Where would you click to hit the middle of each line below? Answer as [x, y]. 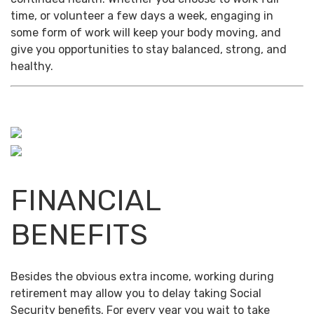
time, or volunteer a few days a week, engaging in [142, 16]
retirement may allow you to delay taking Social [136, 293]
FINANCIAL [86, 200]
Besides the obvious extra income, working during [142, 276]
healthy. [32, 67]
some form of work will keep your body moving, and [146, 33]
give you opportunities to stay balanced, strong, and [149, 50]
